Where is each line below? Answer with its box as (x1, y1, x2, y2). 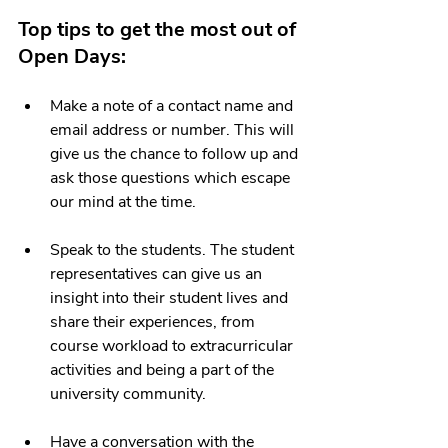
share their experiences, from (50, 310, 259, 333)
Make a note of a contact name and (50, 94, 297, 117)
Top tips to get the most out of (18, 15, 301, 43)
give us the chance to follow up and (50, 142, 302, 165)
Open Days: (18, 42, 131, 70)
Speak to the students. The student (50, 238, 298, 261)
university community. (50, 382, 206, 405)
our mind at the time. (50, 190, 200, 213)
